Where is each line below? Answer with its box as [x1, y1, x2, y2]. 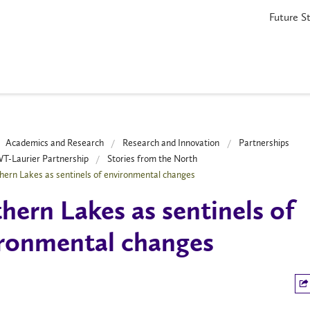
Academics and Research [5, 136, 104, 149]
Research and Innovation [122, 136, 220, 149]
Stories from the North [107, 152, 198, 165]
